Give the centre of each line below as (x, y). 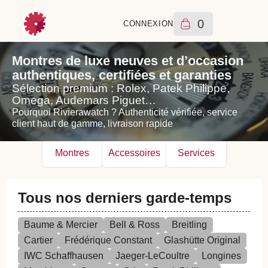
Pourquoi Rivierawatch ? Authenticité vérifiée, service (125, 112)
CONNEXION (148, 24)
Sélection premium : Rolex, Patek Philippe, (121, 88)
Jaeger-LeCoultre (153, 256)
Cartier (38, 240)
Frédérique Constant (108, 240)
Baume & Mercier (61, 225)
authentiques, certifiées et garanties (122, 75)
